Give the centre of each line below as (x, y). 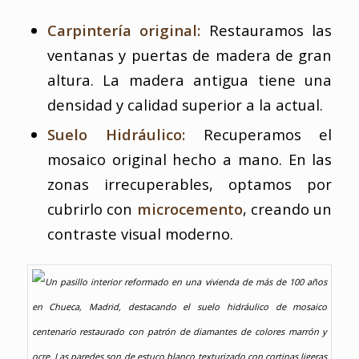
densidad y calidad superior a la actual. (185, 105)
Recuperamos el (258, 135)
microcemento (190, 209)
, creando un (287, 209)
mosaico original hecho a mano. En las (190, 159)
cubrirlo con (92, 209)
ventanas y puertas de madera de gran (190, 55)
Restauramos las (266, 30)
